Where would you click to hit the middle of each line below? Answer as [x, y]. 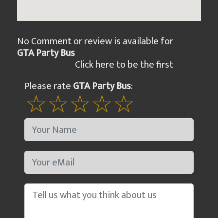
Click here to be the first [124, 65]
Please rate [49, 86]
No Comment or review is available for [96, 41]
